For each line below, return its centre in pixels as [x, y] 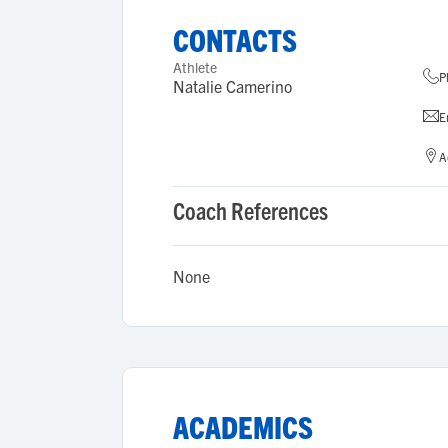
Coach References [250, 210]
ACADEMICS [243, 426]
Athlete [195, 67]
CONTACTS [235, 39]
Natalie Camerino [232, 86]
